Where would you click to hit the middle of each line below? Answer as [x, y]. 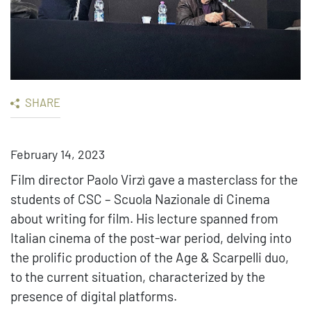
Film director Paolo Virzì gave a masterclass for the [154, 180]
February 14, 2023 [58, 154]
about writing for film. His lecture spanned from [144, 219]
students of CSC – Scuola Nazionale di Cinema [140, 199]
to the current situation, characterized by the [138, 277]
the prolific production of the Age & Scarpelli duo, [150, 258]
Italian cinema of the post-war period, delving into [151, 238]
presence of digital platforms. [94, 296]
